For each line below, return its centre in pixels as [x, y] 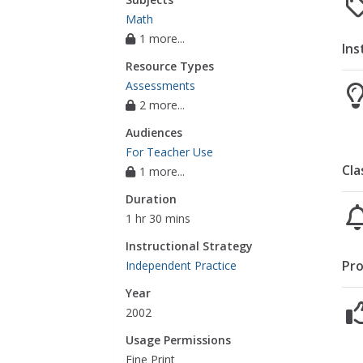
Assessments [161, 86]
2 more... [162, 105]
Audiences [154, 133]
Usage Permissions [179, 340]
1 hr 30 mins [158, 219]
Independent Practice [181, 266]
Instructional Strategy [190, 246]
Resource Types [170, 66]
